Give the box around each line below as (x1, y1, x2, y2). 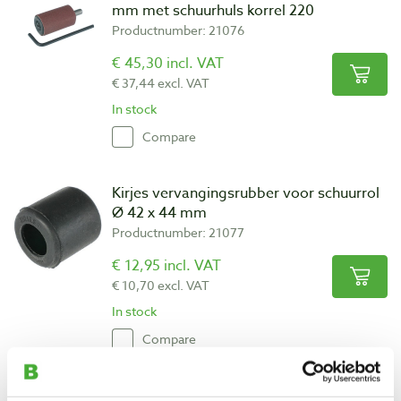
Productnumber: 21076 (112, 21, 244, 38)
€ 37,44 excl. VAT (112, 73, 209, 91)
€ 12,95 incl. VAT (112, 254, 221, 277)
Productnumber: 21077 (112, 223, 244, 241)
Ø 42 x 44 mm (112, 201, 207, 224)
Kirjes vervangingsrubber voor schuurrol (112, 182, 380, 204)
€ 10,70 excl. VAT (112, 276, 209, 294)
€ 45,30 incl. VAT (112, 52, 224, 74)
